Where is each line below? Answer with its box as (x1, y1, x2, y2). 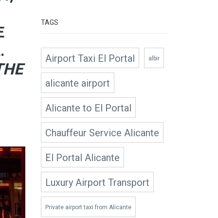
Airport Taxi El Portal (45, 53, 135, 64)
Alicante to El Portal (45, 102, 131, 114)
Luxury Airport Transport (45, 177, 149, 188)
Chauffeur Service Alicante (45, 127, 159, 139)
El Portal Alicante (45, 152, 120, 163)
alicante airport (45, 77, 110, 89)
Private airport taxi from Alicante (45, 204, 131, 211)
